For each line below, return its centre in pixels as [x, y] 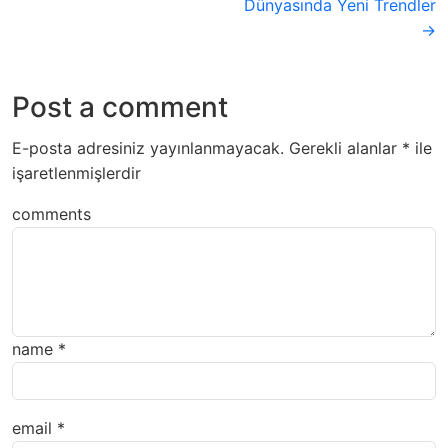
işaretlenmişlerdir [76, 172]
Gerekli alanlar [345, 147]
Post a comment [120, 106]
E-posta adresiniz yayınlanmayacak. [148, 147]
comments [51, 213]
